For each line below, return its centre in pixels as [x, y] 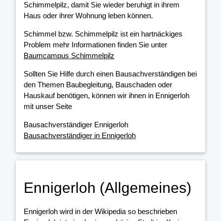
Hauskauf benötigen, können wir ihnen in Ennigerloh [107, 96]
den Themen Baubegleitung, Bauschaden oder [98, 85]
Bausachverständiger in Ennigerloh [80, 136]
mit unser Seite [48, 107]
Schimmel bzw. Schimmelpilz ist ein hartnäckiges [103, 34]
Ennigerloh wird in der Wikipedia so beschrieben [100, 211]
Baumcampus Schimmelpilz [69, 56]
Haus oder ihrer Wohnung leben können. [88, 16]
